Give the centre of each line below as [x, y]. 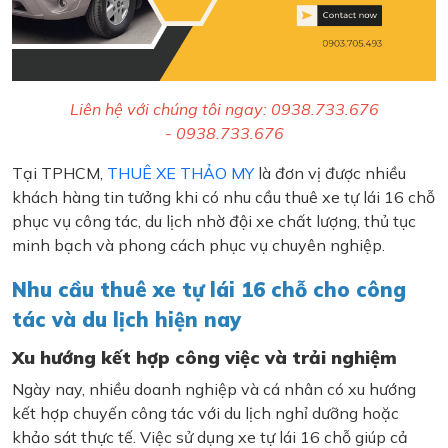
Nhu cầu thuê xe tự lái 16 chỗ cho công [209, 290]
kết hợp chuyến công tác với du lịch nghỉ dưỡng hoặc [205, 413]
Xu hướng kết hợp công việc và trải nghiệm [204, 358]
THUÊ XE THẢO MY [180, 173]
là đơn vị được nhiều [330, 173]
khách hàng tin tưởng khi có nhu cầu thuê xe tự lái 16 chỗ [223, 197]
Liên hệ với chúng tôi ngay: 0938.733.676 [224, 109]
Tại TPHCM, [59, 173]
